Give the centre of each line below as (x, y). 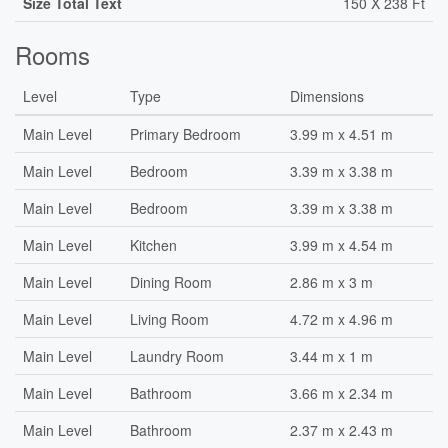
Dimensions (327, 96)
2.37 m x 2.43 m (341, 430)
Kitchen (153, 245)
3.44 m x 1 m (331, 356)
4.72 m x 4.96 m (341, 319)
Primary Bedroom (185, 134)
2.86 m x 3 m (331, 282)
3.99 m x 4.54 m (341, 245)
